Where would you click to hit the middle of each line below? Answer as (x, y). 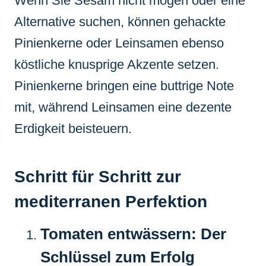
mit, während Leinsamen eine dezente (123, 107)
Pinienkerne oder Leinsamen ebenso (119, 43)
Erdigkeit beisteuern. (73, 128)
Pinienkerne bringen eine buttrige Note (124, 85)
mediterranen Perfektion (111, 201)
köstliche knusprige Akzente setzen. (117, 64)
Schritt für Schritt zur (98, 176)
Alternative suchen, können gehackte (120, 21)
